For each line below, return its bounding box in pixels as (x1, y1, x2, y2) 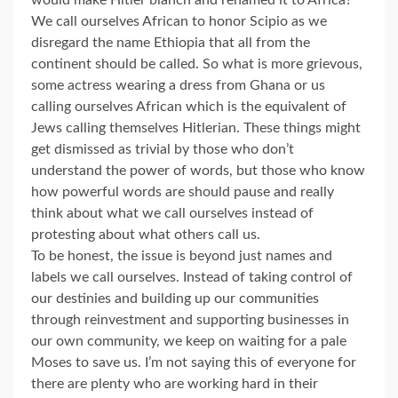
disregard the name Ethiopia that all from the (31, 36, 310, 51)
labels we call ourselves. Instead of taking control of (31, 270, 353, 285)
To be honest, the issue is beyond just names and (31, 249, 332, 264)
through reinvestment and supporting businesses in (31, 313, 349, 328)
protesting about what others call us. (31, 227, 260, 243)
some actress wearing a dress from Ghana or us (31, 78, 325, 93)
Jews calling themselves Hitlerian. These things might (31, 121, 361, 136)
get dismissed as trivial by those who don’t (31, 142, 294, 157)
